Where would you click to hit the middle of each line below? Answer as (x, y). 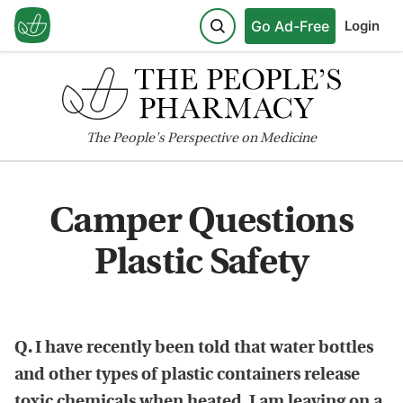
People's (139, 139)
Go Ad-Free (290, 26)
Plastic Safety (201, 264)
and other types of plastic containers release (187, 375)
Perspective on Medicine (241, 139)
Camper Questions (201, 223)
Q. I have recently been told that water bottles (194, 348)
